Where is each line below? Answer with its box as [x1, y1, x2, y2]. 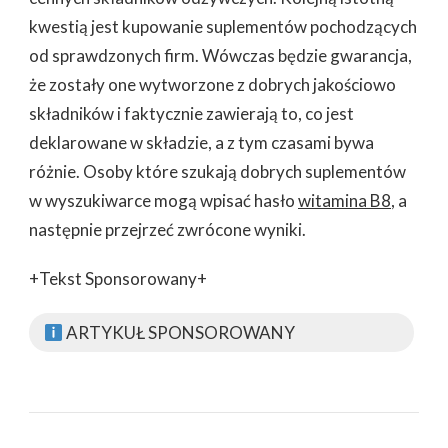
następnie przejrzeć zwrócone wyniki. [29, 218, 306, 240]
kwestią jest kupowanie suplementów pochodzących [29, 15, 417, 37]
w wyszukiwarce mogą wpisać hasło [29, 189, 298, 211]
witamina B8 [298, 189, 391, 211]
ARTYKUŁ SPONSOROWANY [63, 321, 296, 343]
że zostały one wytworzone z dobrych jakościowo [29, 73, 396, 95]
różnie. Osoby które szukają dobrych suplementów [29, 160, 406, 182]
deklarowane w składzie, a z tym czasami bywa [29, 131, 374, 153]
